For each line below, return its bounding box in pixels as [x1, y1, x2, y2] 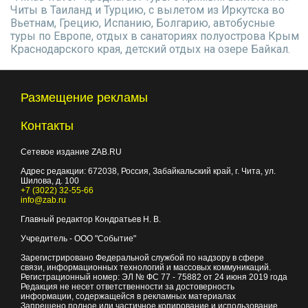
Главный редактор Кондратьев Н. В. [21, 214, 161, 224]
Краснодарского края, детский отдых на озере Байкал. [10, 43, 290, 56]
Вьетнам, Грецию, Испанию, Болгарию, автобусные [10, 16, 275, 30]
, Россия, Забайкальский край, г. [117, 166, 241, 176]
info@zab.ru [21, 195, 66, 205]
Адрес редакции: [21, 166, 88, 176]
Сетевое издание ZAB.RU [21, 147, 122, 157]
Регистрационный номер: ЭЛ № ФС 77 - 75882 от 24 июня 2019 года [21, 272, 287, 282]
